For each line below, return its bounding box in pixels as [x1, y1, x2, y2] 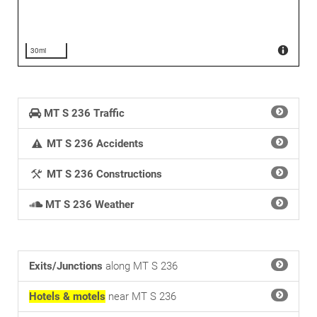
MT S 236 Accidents [47, 137, 144, 150]
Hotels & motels [29, 290, 105, 303]
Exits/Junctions [29, 260, 103, 272]
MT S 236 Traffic [44, 107, 125, 120]
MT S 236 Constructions [47, 168, 162, 180]
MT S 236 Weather [45, 198, 134, 211]
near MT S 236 [105, 290, 176, 303]
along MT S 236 [103, 260, 178, 272]
